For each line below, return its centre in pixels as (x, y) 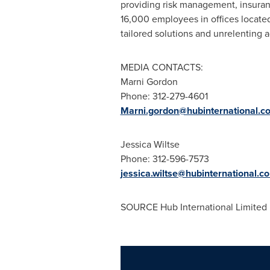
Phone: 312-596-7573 (165, 159)
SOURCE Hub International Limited (193, 207)
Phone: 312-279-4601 (164, 96)
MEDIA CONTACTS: (162, 67)
